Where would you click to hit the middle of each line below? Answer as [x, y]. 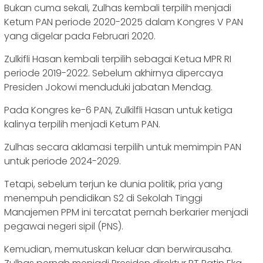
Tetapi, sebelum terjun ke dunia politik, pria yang [113, 184]
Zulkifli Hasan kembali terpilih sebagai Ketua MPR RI [118, 59]
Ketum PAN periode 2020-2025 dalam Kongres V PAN [124, 22]
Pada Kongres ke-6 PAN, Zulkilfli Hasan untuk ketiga [118, 110]
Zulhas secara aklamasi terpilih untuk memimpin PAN [123, 147]
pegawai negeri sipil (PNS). [64, 227]
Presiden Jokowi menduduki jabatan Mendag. [108, 87]
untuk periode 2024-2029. [63, 161]
